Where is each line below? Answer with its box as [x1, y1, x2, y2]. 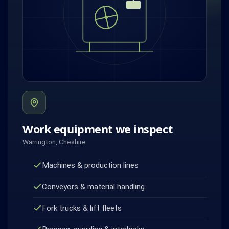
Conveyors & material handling [41, 181, 145, 191]
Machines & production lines [41, 160, 139, 170]
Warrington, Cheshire [22, 137, 86, 146]
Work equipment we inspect [22, 121, 173, 136]
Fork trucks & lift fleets [41, 203, 122, 213]
